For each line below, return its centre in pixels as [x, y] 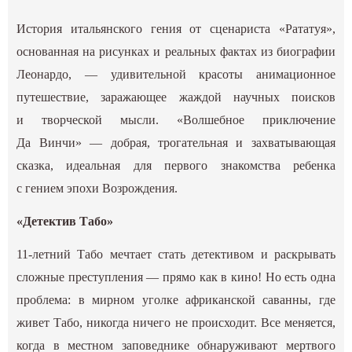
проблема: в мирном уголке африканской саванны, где [176, 299]
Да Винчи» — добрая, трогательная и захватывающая [176, 142]
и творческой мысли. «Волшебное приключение [176, 119]
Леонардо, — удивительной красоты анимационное [176, 74]
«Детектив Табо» [65, 221]
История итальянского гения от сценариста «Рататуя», [176, 28]
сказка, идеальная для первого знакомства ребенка [176, 165]
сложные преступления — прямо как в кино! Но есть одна [176, 277]
